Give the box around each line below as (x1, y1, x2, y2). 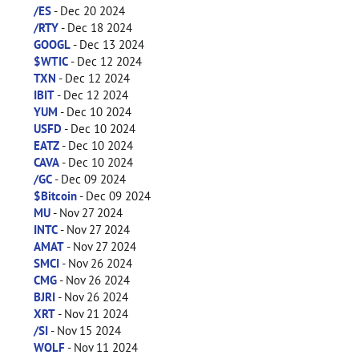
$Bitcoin (34, 188, 77, 204)
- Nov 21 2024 (55, 306, 128, 321)
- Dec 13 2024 (71, 37, 144, 52)
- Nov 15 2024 (48, 323, 121, 338)
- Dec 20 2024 (51, 3, 125, 18)
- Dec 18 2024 (58, 20, 132, 35)
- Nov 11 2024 (65, 340, 138, 355)
